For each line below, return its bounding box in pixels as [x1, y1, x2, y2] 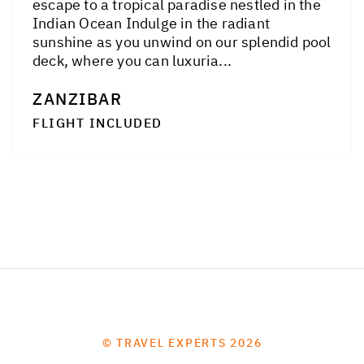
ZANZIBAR [32, 88, 122, 110]
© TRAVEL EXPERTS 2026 [102, 336, 262, 351]
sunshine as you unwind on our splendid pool [32, 32, 331, 52]
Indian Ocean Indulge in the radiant [32, 14, 270, 33]
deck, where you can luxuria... [32, 51, 232, 71]
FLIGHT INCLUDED [32, 115, 162, 132]
